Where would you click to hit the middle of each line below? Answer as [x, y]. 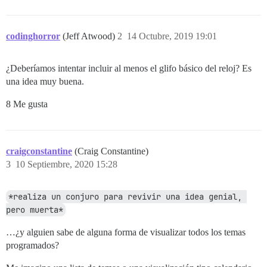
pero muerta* [35, 210]
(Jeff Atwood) [90, 36]
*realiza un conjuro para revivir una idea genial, [125, 197]
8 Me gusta [27, 104]
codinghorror [33, 36]
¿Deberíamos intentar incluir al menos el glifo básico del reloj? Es [129, 69]
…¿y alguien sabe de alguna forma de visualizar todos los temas [126, 232]
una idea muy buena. [45, 82]
